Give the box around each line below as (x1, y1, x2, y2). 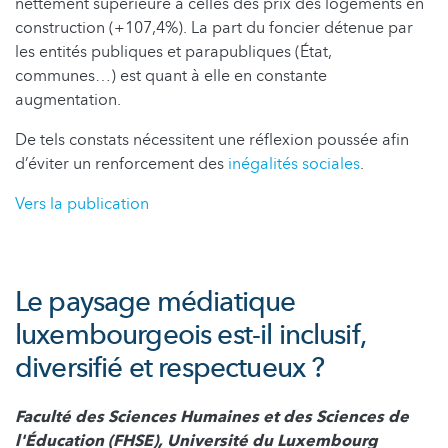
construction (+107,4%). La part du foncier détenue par (15, 16, 413, 39)
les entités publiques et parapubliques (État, (15, 40, 332, 63)
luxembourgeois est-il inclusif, (15, 315, 365, 354)
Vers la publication (15, 192, 149, 215)
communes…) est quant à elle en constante (15, 64, 327, 87)
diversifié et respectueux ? (15, 348, 325, 387)
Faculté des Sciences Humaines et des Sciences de (15, 405, 409, 428)
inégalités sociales (228, 152, 360, 175)
